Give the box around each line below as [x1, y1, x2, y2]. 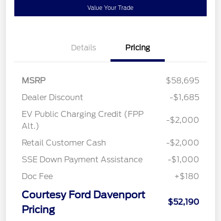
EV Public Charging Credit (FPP [22, 110, 144, 119]
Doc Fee [22, 172, 53, 182]
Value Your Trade [87, 4, 134, 12]
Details [71, 43, 96, 53]
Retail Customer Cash [22, 138, 106, 148]
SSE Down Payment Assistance [22, 155, 143, 165]
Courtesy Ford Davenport [22, 189, 145, 201]
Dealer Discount [22, 93, 83, 103]
